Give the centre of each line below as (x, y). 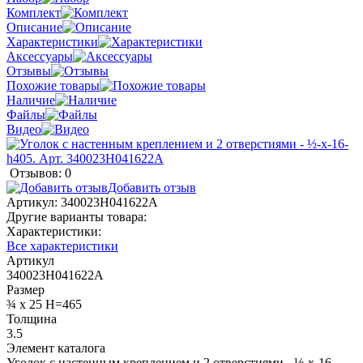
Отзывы (29, 70)
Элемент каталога (56, 348)
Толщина (32, 318)
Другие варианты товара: (77, 216)
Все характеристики (62, 246)
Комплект (34, 12)
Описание (34, 27)
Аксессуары (40, 56)
